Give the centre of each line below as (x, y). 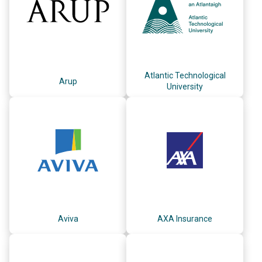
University (185, 87)
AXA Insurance (185, 218)
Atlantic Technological (185, 75)
